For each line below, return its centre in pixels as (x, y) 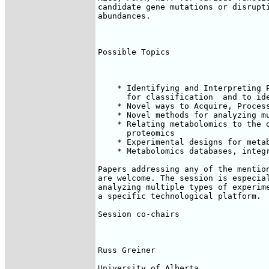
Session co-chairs (139, 214)
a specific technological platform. (180, 196)
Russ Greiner (127, 250)
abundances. (124, 16)
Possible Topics (134, 52)
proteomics (136, 133)
